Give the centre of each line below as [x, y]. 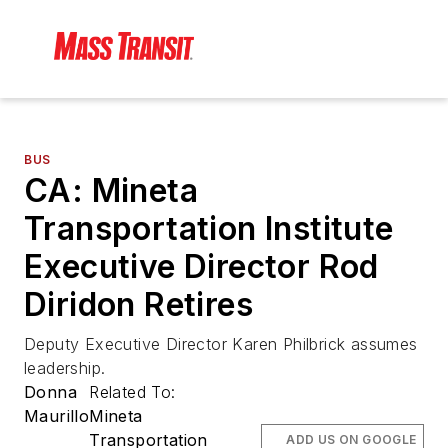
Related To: [135, 392]
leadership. [65, 368]
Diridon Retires [138, 305]
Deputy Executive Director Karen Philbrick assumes [221, 344]
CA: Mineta [111, 191]
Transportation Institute [209, 229]
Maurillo [57, 416]
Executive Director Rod [201, 267]
